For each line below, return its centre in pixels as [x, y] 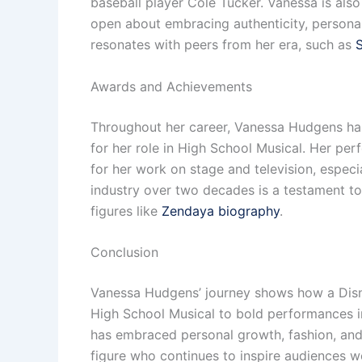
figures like [126, 210]
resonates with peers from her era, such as [223, 45]
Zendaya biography [221, 210]
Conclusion [124, 253]
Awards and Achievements [171, 86]
